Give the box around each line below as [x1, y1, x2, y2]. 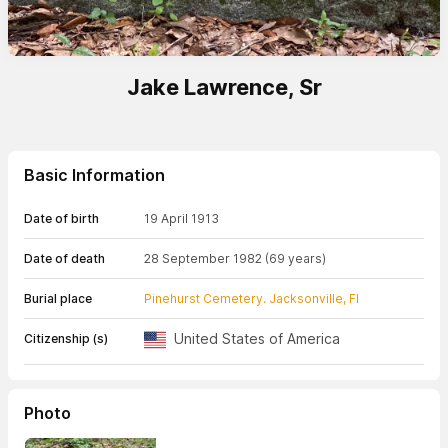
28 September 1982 [144, 251, 262, 266]
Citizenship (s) [24, 331, 108, 346]
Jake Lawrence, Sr [126, 74, 322, 100]
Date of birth [24, 211, 99, 226]
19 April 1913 [144, 211, 219, 226]
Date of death [24, 251, 105, 266]
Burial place [24, 291, 92, 306]
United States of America [174, 330, 340, 347]
